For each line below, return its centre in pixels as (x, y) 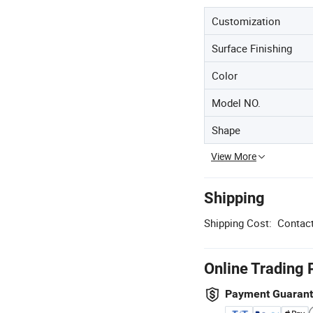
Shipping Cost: (238, 223)
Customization (246, 21)
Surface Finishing (252, 48)
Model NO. (236, 103)
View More (234, 156)
